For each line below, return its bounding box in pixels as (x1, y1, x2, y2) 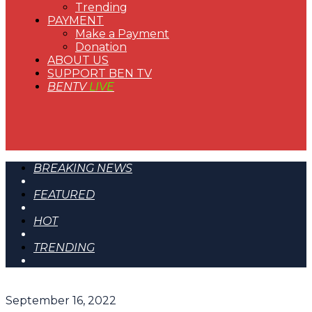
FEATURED (33, 188, 95, 201)
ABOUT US (47, 54, 109, 67)
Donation (75, 40, 127, 54)
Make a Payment (75, 27, 169, 40)
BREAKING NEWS (33, 162, 132, 175)
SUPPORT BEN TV (47, 67, 152, 80)
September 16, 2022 (6, 294, 116, 307)
